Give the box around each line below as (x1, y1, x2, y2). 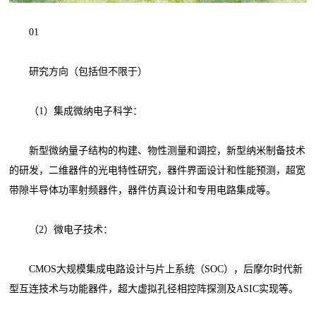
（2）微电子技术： (9, 224, 114, 235)
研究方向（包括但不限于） (9, 66, 148, 77)
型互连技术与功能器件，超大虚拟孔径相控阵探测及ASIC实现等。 (9, 283, 299, 294)
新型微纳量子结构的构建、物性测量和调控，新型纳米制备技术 (9, 145, 306, 156)
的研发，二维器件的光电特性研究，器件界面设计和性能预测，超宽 (9, 164, 306, 176)
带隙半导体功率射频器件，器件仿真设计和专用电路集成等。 (9, 184, 276, 195)
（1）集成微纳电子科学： (9, 105, 143, 116)
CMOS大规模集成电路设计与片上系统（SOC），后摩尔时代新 (9, 263, 303, 274)
